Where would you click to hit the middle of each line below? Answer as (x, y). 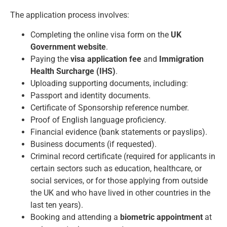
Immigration (181, 59)
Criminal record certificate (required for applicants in (123, 156)
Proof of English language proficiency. (98, 120)
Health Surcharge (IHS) (73, 71)
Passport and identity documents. (90, 95)
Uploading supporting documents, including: (109, 83)
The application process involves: (70, 15)
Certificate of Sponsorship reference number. (110, 107)
